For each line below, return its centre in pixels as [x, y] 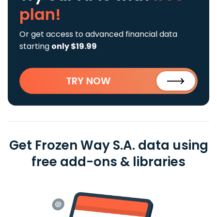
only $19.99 [74, 46]
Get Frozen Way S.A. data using [108, 145]
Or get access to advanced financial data [98, 34]
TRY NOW [88, 81]
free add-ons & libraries [108, 162]
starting [35, 46]
